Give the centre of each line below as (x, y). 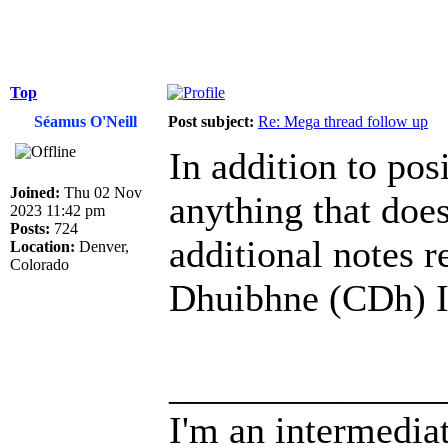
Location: (42, 247)
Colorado (39, 265)
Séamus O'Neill (85, 122)
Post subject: (211, 122)
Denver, (102, 247)
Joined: (35, 193)
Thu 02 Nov (101, 193)
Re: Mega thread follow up (343, 122)
